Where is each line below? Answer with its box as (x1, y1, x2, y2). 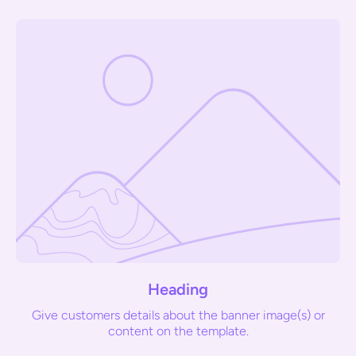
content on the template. (107, 323, 249, 339)
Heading (148, 279, 208, 299)
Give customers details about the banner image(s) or (31, 307, 325, 323)
